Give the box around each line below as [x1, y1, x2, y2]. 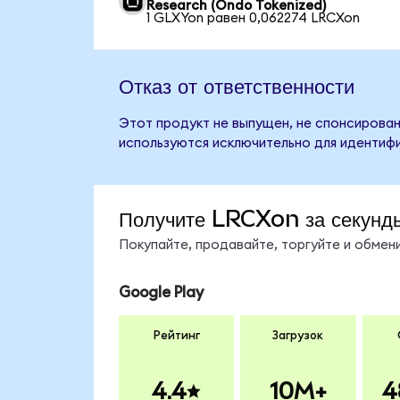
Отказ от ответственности [118, 71, 354, 99]
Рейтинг [153, 329, 200, 343]
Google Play [118, 284, 204, 300]
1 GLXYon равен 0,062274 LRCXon [146, 11, 361, 25]
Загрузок [272, 329, 324, 343]
